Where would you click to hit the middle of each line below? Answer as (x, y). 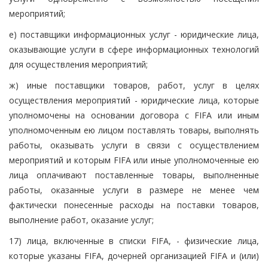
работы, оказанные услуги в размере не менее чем (134, 190)
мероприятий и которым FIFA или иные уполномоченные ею (134, 160)
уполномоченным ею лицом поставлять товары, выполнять (134, 130)
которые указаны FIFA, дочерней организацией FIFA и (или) (134, 255)
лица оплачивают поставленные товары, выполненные (134, 175)
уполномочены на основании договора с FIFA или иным (134, 115)
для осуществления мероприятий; (78, 64)
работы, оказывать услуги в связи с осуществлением (134, 145)
